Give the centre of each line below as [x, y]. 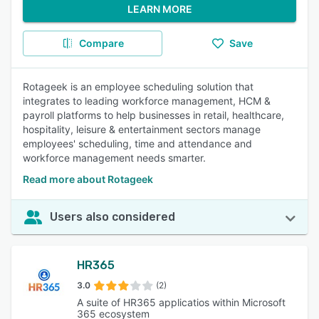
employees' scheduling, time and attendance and [137, 143]
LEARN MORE [159, 9]
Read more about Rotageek [88, 179]
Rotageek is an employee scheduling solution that [138, 87]
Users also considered [113, 217]
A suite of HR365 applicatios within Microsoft [181, 302]
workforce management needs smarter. [114, 158]
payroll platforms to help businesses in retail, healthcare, [153, 115]
